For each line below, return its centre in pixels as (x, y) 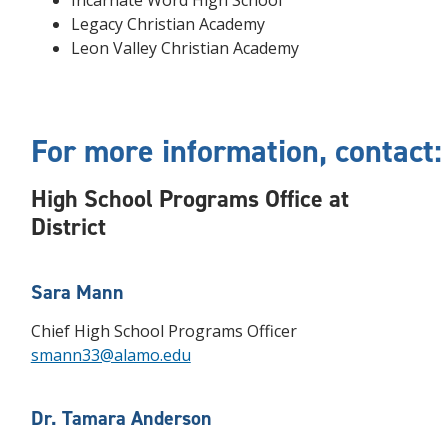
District (68, 227)
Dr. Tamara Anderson (121, 418)
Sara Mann (77, 292)
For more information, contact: (236, 151)
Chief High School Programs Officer (163, 331)
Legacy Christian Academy (167, 24)
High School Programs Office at (189, 199)
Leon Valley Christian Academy (184, 48)
